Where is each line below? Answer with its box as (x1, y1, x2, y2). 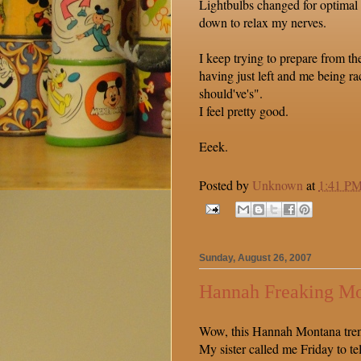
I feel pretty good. (199, 102, 288, 120)
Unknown (252, 176, 303, 194)
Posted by (199, 176, 252, 194)
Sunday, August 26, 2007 (199, 252, 312, 264)
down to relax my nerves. (199, 14, 326, 31)
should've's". (199, 85, 263, 102)
